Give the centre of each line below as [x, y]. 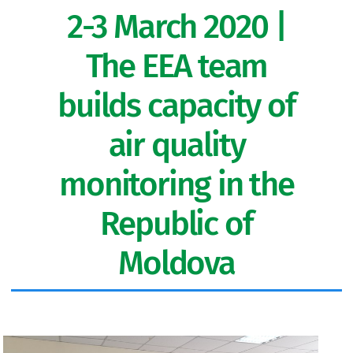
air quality [176, 145]
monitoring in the [176, 184]
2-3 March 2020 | [176, 27]
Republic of [176, 224]
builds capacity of [176, 106]
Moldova [176, 263]
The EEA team [176, 66]
